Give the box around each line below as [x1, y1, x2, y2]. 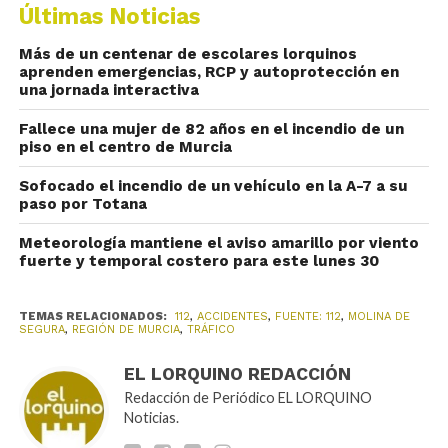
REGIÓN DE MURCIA [71, 323, 180, 336]
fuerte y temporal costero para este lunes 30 [18, 252, 379, 270]
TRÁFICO [186, 323, 235, 336]
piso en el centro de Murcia [18, 138, 232, 156]
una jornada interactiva [18, 81, 199, 99]
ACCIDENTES [196, 310, 268, 323]
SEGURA [18, 323, 65, 336]
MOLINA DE [347, 310, 410, 323]
